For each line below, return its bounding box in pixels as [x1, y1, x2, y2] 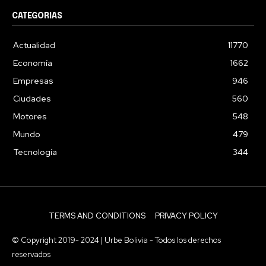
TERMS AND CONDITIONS [48, 210, 145, 221]
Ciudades [13, 93, 51, 104]
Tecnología [13, 146, 57, 157]
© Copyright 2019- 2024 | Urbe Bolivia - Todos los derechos [12, 235, 221, 245]
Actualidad [13, 39, 55, 50]
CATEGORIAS [12, 11, 62, 20]
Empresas [13, 75, 53, 86]
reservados [12, 249, 50, 259]
